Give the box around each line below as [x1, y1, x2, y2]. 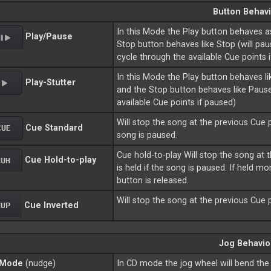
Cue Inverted [24, 200, 79, 210]
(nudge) [22, 258, 56, 269]
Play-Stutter [25, 77, 76, 88]
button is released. [117, 175, 189, 186]
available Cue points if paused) [117, 97, 237, 108]
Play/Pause [25, 31, 73, 42]
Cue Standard [25, 122, 83, 132]
